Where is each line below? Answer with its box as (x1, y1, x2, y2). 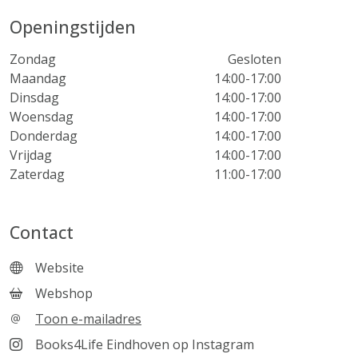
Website (35, 259, 84, 276)
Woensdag (10, 108, 74, 125)
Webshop (35, 284, 93, 302)
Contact (10, 221, 74, 244)
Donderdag (10, 127, 78, 145)
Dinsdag (10, 89, 59, 106)
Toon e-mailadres (71, 310, 141, 328)
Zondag (10, 50, 56, 68)
